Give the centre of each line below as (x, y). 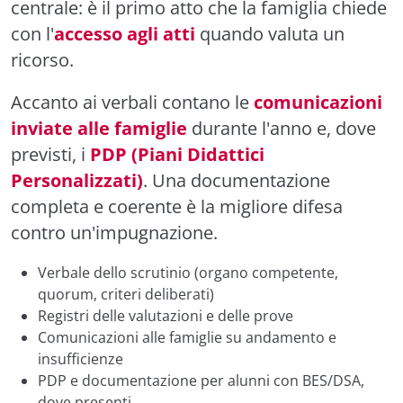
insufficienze (81, 359)
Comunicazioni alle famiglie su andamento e (187, 337)
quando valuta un (270, 34)
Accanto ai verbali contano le (132, 102)
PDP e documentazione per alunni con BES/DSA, (201, 381)
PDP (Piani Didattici (177, 154)
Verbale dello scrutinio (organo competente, (188, 273)
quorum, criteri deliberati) (126, 294)
